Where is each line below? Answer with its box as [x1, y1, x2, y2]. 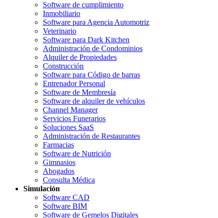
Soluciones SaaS [43, 123, 94, 132]
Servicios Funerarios [43, 114, 106, 123]
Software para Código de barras [43, 71, 140, 79]
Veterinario [43, 27, 76, 36]
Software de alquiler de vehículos [43, 97, 145, 106]
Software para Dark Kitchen [43, 36, 129, 44]
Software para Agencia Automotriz [43, 18, 149, 27]
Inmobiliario [43, 9, 80, 18]
